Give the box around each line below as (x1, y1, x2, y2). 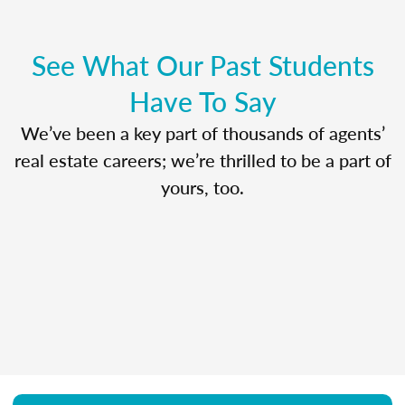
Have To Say (128, 81, 277, 120)
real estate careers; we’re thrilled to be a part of (14, 146, 391, 173)
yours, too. (161, 174, 244, 200)
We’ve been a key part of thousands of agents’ (20, 119, 385, 146)
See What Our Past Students (31, 45, 374, 84)
